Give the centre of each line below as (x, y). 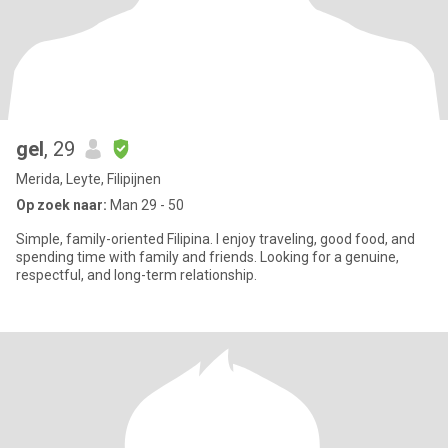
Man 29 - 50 (145, 205)
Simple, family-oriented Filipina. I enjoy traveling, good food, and (215, 239)
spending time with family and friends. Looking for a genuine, (207, 257)
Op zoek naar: (61, 205)
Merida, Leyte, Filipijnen (88, 179)
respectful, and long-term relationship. (136, 275)
